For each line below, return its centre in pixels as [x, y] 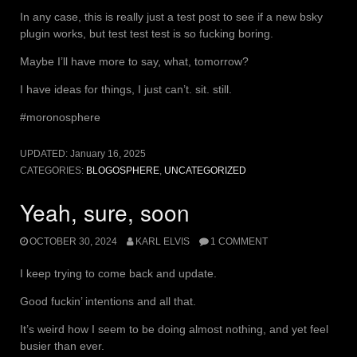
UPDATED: [45, 153]
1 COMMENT [239, 241]
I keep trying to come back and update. [118, 273]
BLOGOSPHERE [123, 170]
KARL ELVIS [162, 241]
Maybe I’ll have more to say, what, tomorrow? [134, 61]
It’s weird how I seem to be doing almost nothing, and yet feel [174, 329]
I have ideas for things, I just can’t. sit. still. [126, 89]
